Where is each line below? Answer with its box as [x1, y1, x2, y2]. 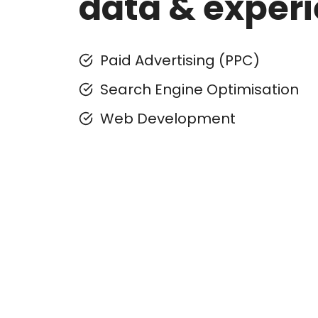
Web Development [100, 108, 236, 128]
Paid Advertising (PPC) [100, 50, 260, 70]
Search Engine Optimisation [100, 79, 299, 99]
